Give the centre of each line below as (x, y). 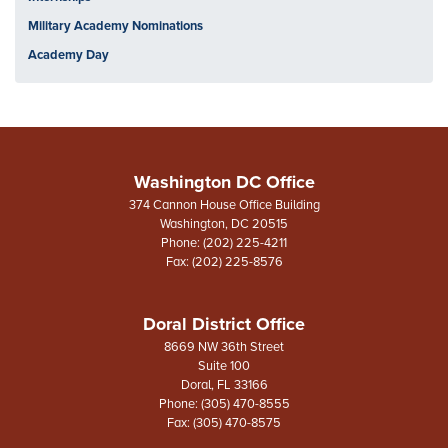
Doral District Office (224, 324)
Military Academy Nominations (115, 26)
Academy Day (68, 55)
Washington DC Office (224, 182)
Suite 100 (224, 366)
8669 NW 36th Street (224, 347)
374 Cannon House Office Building (224, 205)
